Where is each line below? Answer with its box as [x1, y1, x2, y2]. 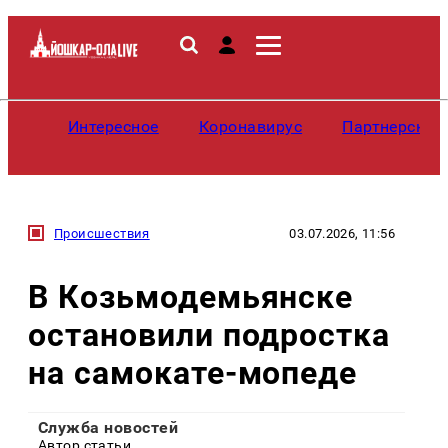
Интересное [68, 117, 159, 136]
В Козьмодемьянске [28, 277, 354, 316]
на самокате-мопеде [28, 353, 358, 392]
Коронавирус [198, 117, 303, 136]
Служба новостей [38, 417, 179, 437]
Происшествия [54, 225, 150, 241]
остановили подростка [28, 315, 391, 354]
